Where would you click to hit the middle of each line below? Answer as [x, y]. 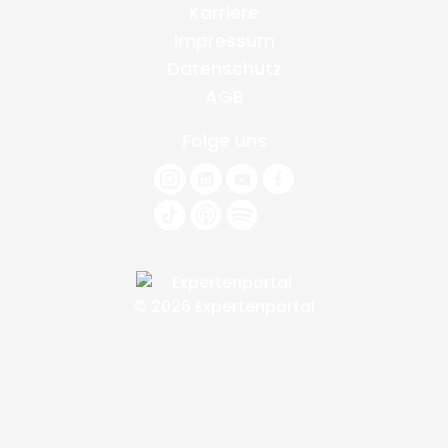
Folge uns [224, 140]
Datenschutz [224, 68]
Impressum [224, 40]
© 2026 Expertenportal [224, 306]
